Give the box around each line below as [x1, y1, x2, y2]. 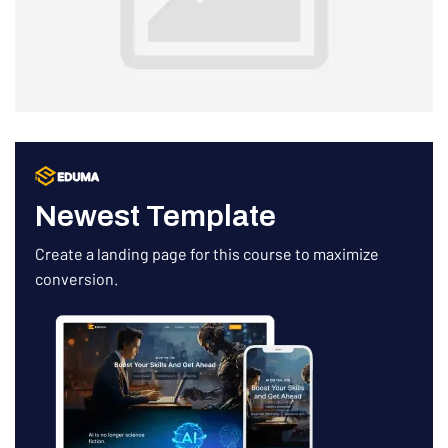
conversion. [35, 268, 118, 288]
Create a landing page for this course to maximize [35, 243, 379, 263]
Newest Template [35, 199, 276, 232]
